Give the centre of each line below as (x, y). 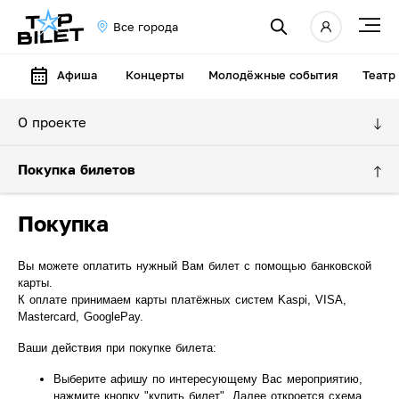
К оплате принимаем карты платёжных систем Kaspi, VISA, (182, 300)
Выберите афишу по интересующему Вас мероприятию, (208, 379)
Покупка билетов (77, 169)
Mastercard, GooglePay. (83, 317)
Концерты (155, 75)
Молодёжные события (273, 75)
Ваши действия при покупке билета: (117, 348)
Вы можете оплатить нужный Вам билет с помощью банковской (195, 266)
